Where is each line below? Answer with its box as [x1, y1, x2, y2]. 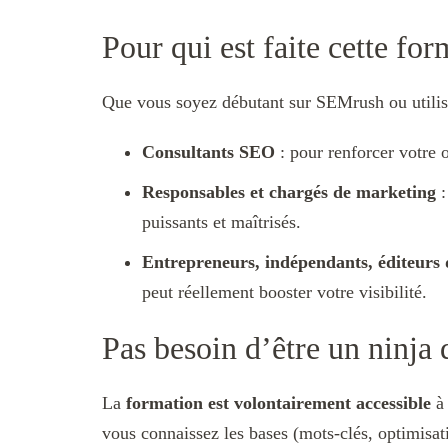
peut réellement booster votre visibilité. [142, 282, 427, 303]
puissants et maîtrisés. [142, 212, 301, 233]
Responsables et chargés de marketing [142, 182, 436, 203]
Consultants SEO [142, 142, 275, 163]
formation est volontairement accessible [126, 393, 431, 414]
